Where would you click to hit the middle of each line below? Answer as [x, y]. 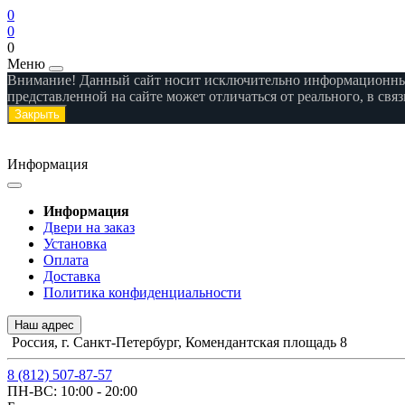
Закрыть [37, 114]
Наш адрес [44, 325]
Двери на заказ [89, 227]
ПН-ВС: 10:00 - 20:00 [72, 391]
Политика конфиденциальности [142, 292]
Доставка [72, 276]
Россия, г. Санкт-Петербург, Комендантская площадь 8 [179, 342]
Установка [75, 244]
